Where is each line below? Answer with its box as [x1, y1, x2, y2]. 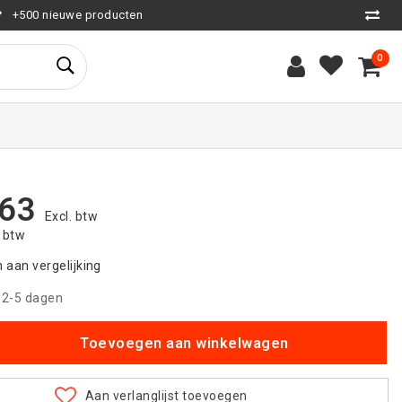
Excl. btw [44, 209, 99, 223]
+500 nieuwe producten [12, 8, 144, 22]
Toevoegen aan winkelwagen [80, 335, 289, 353]
